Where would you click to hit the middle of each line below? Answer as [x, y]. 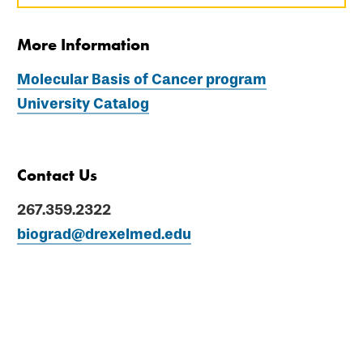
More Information [83, 45]
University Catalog [83, 104]
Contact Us [57, 175]
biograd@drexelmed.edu [104, 234]
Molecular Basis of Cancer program [142, 79]
